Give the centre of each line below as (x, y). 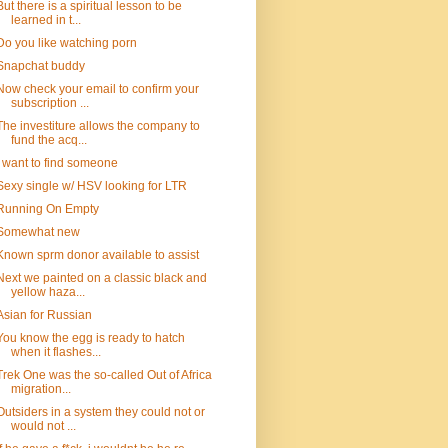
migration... (40, 389)
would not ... (43, 426)
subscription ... (49, 103)
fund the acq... (48, 140)
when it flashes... (55, 352)
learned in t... (45, 20)
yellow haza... (47, 292)
